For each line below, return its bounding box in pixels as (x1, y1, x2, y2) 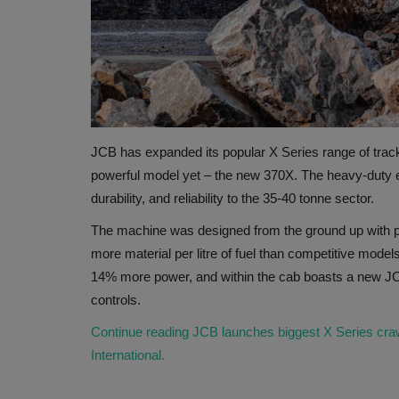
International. (91, 347, 165, 363)
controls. (91, 292, 141, 308)
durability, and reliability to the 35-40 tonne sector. (91, 191, 374, 207)
